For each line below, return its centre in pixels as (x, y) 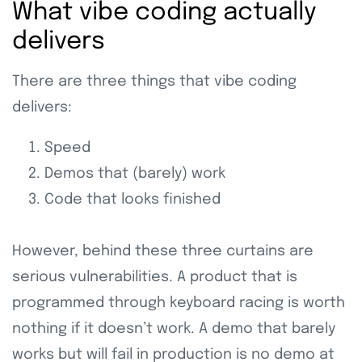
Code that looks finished (133, 200)
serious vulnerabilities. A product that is (155, 278)
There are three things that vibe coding (154, 82)
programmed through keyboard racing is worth (179, 303)
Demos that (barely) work (135, 174)
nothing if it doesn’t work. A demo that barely (174, 329)
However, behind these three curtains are (163, 252)
